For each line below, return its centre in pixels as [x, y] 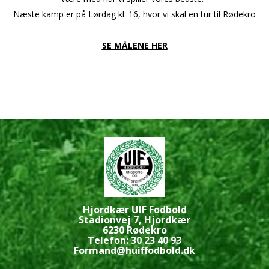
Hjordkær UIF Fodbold [134, 210]
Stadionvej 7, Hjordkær [134, 220]
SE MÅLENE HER [134, 46]
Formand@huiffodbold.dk [134, 250]
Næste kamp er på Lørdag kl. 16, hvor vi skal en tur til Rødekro [134, 14]
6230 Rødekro [134, 230]
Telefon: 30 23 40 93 [134, 240]
